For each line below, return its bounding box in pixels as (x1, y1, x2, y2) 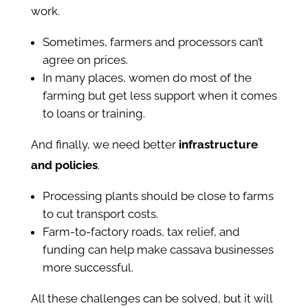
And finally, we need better (30, 137, 179, 152)
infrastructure (178, 137, 258, 152)
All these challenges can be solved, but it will (30, 291, 272, 306)
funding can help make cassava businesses (42, 243, 274, 257)
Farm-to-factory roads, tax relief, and (42, 225, 240, 239)
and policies (30, 158, 98, 173)
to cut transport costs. (42, 207, 158, 221)
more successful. (42, 261, 133, 275)
